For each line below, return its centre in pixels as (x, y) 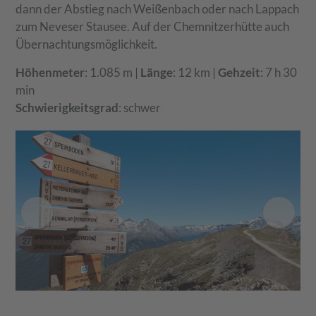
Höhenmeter (50, 73)
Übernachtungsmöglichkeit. (87, 44)
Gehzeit (239, 73)
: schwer (140, 108)
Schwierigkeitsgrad (67, 108)
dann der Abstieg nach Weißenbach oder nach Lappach (158, 9)
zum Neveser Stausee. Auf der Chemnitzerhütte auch (153, 27)
